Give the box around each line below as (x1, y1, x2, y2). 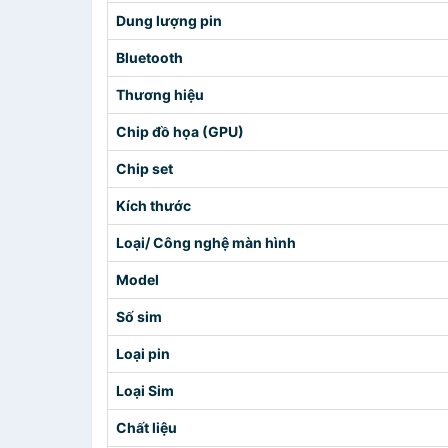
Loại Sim (116, 382, 174, 399)
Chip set (116, 160, 173, 177)
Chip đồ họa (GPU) (116, 123, 244, 140)
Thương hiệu (116, 86, 204, 103)
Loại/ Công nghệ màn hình (116, 234, 296, 251)
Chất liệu (116, 419, 177, 436)
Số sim (116, 308, 162, 325)
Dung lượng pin (116, 12, 222, 29)
